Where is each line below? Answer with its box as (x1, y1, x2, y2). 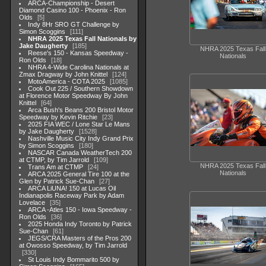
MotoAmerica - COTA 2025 (28, 78, 106, 85)
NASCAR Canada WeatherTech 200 (28, 149, 132, 156)
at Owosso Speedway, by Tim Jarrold (19, 242, 127, 249)
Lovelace (19, 199, 45, 206)
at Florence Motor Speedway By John (19, 92, 128, 99)
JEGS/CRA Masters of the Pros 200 (28, 235, 132, 242)
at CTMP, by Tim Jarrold (19, 156, 89, 163)
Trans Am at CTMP (28, 163, 84, 170)
